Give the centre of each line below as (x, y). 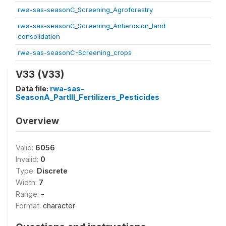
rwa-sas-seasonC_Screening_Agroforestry (85, 9)
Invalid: (28, 159)
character (59, 205)
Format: (29, 205)
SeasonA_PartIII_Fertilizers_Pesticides (88, 97)
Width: (27, 182)
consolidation (39, 36)
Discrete (52, 171)
